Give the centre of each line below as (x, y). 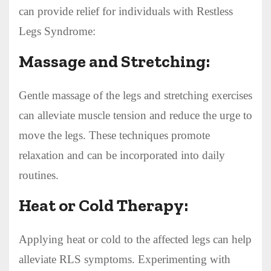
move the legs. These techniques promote (114, 135)
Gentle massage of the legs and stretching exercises (135, 95)
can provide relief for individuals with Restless (126, 11)
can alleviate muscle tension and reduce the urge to (135, 115)
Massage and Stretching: (114, 61)
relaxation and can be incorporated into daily (122, 155)
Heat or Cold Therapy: (103, 205)
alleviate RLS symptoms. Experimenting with (125, 259)
